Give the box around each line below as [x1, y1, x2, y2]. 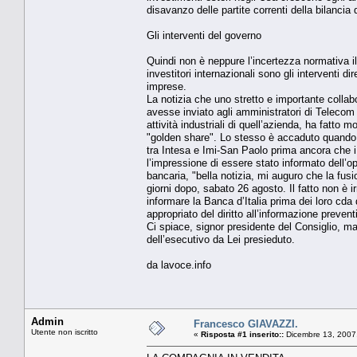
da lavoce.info [147, 258, 211, 271]
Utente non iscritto [31, 327, 98, 336]
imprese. [147, 80, 186, 92]
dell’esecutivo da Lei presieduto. [147, 233, 295, 245]
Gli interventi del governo [147, 29, 261, 41]
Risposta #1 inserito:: [201, 329, 284, 339]
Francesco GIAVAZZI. [194, 317, 298, 330]
